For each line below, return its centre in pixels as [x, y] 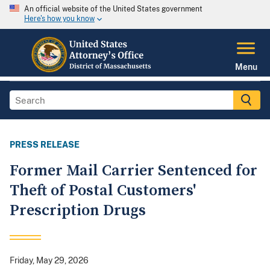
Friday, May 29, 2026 [49, 261]
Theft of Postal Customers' [103, 191]
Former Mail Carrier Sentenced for [133, 171]
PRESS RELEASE [45, 145]
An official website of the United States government [113, 9]
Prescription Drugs [78, 211]
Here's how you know [59, 19]
